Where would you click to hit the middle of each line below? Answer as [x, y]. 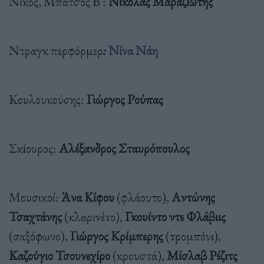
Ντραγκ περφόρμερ [56, 50]
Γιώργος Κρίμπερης [117, 235]
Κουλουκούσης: [47, 99]
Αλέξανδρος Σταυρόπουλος [123, 148]
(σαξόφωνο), [39, 235]
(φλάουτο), [143, 197]
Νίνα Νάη [132, 50]
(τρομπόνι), [192, 235]
